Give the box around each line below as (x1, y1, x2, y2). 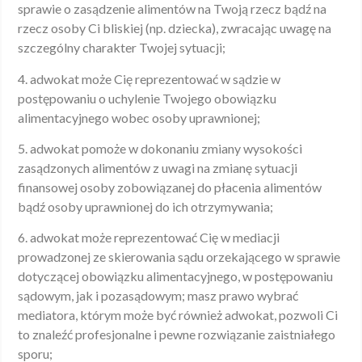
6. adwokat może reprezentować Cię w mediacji (18, 229, 280, 246)
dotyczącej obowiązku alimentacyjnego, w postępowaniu (18, 268, 333, 284)
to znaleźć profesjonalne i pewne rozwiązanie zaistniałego (18, 326, 335, 343)
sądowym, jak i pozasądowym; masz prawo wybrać (18, 288, 298, 304)
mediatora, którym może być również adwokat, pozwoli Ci (18, 307, 338, 323)
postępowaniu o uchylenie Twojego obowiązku (18, 90, 276, 106)
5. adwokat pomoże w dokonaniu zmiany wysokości (18, 141, 302, 157)
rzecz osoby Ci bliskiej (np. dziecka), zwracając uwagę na (18, 20, 331, 36)
